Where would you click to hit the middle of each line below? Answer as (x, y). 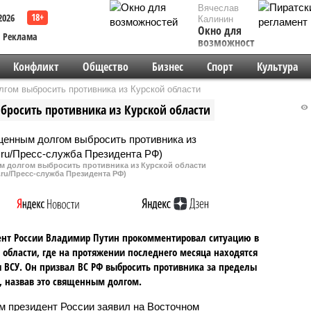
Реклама (20, 36)
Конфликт (36, 67)
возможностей (232, 42)
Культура (277, 67)
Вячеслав (218, 8)
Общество (105, 67)
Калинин (216, 19)
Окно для (220, 31)
